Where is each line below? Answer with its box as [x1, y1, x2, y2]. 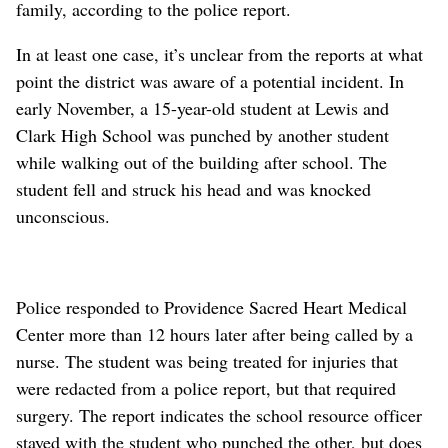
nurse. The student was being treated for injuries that [16, 349, 398, 374]
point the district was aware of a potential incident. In [16, 69, 404, 94]
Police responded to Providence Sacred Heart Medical [16, 295, 407, 320]
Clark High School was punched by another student [16, 123, 389, 148]
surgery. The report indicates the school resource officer [16, 403, 422, 428]
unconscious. [16, 204, 110, 229]
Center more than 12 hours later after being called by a [16, 322, 413, 347]
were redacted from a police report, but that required [16, 376, 396, 401]
